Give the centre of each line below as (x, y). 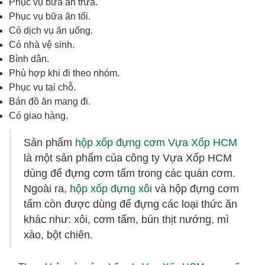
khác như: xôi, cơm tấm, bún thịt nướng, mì (126, 219)
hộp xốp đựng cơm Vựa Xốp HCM (156, 142)
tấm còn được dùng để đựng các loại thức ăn (130, 204)
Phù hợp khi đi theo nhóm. (64, 73)
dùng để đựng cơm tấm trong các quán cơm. (130, 173)
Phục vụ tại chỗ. (42, 87)
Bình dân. (29, 59)
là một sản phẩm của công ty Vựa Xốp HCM (128, 158)
